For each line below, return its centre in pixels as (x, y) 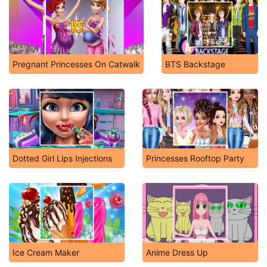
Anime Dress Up (177, 252)
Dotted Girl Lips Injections (62, 158)
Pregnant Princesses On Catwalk (76, 64)
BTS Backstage (195, 64)
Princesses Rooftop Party (195, 158)
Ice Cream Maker (46, 252)
